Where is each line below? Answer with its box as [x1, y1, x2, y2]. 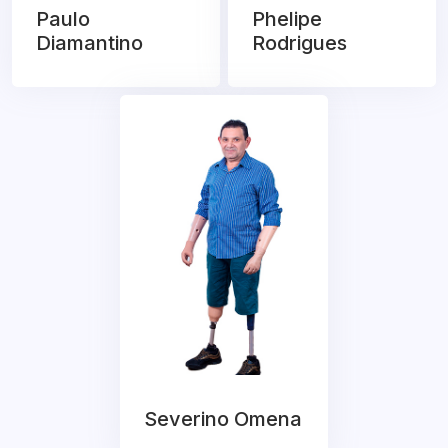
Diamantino [36, 31, 143, 56]
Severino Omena [144, 407, 302, 432]
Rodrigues [252, 31, 347, 56]
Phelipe [252, 7, 322, 32]
